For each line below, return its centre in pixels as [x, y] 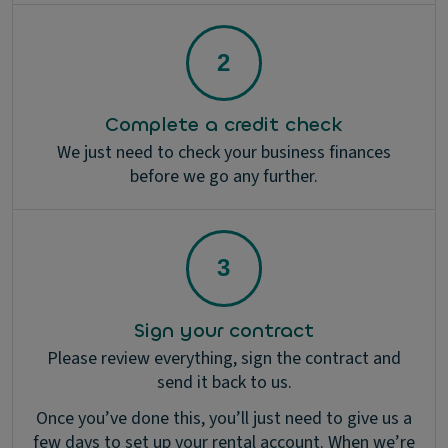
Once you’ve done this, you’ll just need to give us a [224, 419]
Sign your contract [224, 331]
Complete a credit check [224, 125]
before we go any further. [224, 177]
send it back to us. [224, 383]
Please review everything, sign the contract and [224, 359]
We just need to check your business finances [224, 153]
